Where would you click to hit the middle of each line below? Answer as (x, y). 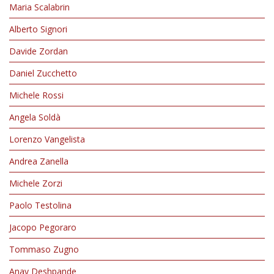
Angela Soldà (35, 117)
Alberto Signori (38, 29)
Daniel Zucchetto (43, 73)
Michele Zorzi (36, 183)
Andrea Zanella (39, 161)
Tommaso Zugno (44, 249)
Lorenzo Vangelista (47, 139)
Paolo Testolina (40, 205)
